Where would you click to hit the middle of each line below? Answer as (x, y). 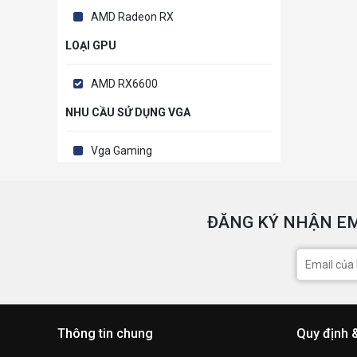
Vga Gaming (122, 151)
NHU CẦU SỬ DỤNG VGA (128, 113)
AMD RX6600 (124, 84)
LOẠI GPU (91, 46)
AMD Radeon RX (132, 17)
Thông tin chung (105, 334)
